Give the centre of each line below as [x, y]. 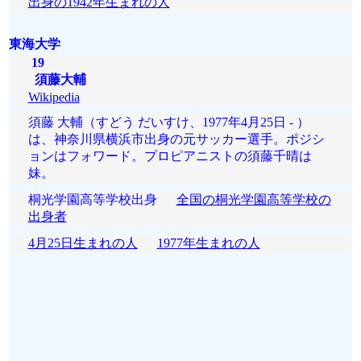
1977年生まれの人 [208, 243]
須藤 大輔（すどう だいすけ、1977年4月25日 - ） [168, 122]
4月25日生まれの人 [83, 243]
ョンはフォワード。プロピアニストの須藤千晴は [170, 156]
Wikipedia [54, 97]
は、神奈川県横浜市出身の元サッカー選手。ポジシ [176, 139]
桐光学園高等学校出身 [102, 199]
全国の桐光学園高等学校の [253, 199]
